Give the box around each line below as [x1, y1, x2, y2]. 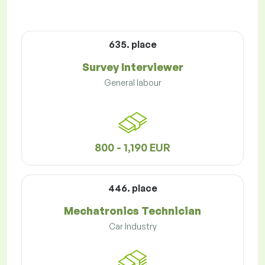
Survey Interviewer [82, 60, 183, 74]
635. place [108, 38, 157, 51]
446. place [108, 182, 157, 195]
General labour [104, 77, 161, 88]
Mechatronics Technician [64, 204, 201, 218]
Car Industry [108, 221, 157, 232]
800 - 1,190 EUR [95, 141, 170, 154]
